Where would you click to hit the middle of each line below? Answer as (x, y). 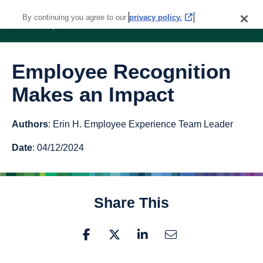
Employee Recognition (121, 71)
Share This (131, 203)
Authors (30, 124)
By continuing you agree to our (75, 17)
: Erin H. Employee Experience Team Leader (141, 124)
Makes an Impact (93, 94)
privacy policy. (156, 17)
